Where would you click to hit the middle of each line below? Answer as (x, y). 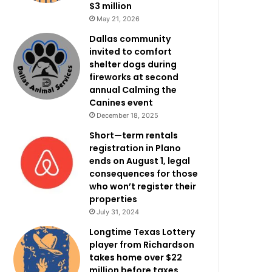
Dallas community (130, 39)
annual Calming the (133, 90)
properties (114, 199)
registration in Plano (135, 148)
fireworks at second (134, 77)
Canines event (121, 103)
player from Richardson (142, 245)
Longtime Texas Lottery (142, 232)
